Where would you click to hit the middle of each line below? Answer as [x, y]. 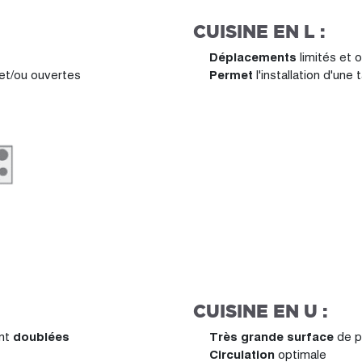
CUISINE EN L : [259, 32]
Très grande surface [273, 337]
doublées [41, 337]
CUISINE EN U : [260, 311]
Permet [233, 75]
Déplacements [255, 57]
